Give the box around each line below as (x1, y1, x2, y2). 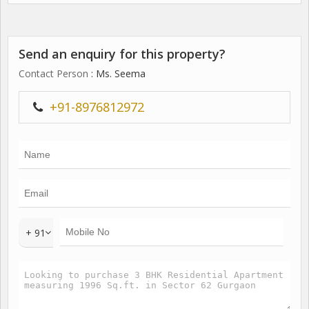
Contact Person (19, 67, 88, 81)
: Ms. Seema (88, 67, 146, 81)
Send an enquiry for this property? (19, 46, 226, 63)
